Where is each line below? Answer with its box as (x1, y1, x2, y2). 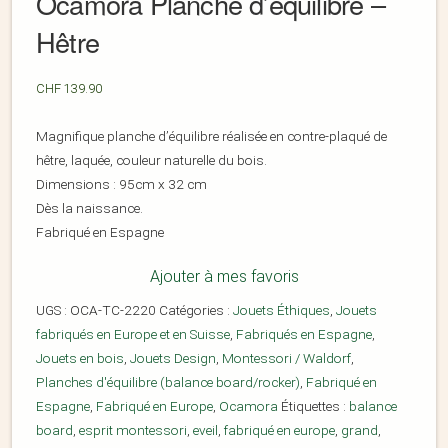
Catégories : (159, 302, 233, 319)
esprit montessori (79, 422, 187, 439)
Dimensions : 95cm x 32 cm (36, 176, 207, 193)
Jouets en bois (36, 350, 124, 367)
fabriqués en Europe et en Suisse (36, 326, 230, 343)
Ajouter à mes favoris (149, 267, 299, 287)
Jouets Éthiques (233, 302, 330, 319)
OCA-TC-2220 (70, 302, 156, 319)
